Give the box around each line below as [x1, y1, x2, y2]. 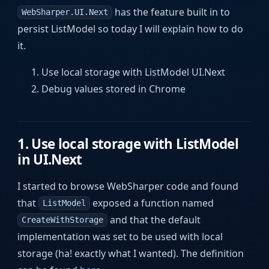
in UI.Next [17, 150, 82, 169]
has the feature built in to [112, 5, 230, 19]
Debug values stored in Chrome [41, 82, 186, 95]
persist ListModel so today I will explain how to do [17, 22, 244, 35]
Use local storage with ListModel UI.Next [41, 65, 226, 79]
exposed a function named [89, 196, 214, 210]
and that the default [107, 213, 201, 226]
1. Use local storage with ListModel [17, 134, 238, 153]
